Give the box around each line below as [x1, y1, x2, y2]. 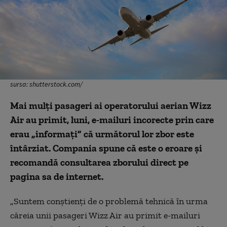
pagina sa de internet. [10, 170, 103, 182]
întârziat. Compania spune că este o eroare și [10, 142, 202, 154]
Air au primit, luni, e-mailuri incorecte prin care [10, 113, 214, 126]
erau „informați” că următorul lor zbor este [10, 128, 194, 140]
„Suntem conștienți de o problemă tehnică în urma [10, 195, 208, 207]
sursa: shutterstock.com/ [10, 79, 83, 89]
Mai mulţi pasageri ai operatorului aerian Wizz [10, 99, 211, 111]
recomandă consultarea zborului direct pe [10, 156, 188, 168]
